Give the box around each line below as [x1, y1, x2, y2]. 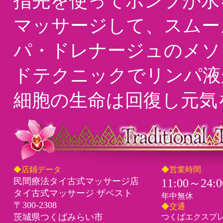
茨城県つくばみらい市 [13, 212, 103, 222]
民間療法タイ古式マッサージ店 [13, 176, 139, 186]
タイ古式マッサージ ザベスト [13, 188, 132, 198]
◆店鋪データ [13, 165, 61, 174]
